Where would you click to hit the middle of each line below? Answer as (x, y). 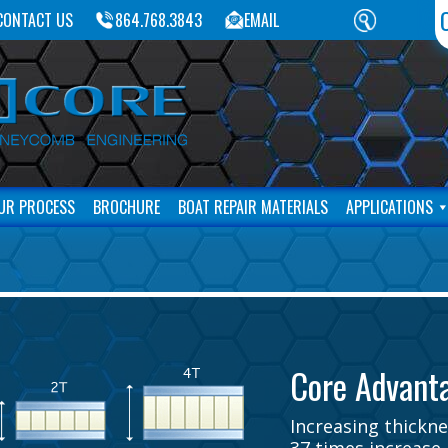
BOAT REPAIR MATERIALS (253, 207)
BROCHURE (126, 207)
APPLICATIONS (389, 207)
